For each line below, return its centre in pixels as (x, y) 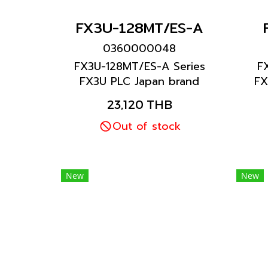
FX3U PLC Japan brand (140, 81)
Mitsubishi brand (140, 96)
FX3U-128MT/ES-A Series (139, 66)
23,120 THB (139, 104)
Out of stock (146, 126)
